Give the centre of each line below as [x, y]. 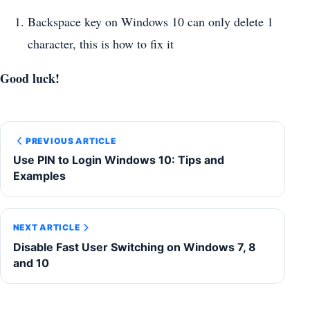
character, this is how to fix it [101, 44]
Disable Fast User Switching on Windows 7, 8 [134, 247]
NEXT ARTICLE [46, 228]
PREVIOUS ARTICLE [71, 140]
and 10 [31, 263]
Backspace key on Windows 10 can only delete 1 [151, 22]
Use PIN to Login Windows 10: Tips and [118, 160]
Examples [39, 176]
